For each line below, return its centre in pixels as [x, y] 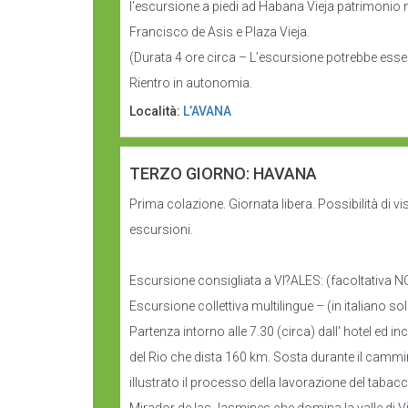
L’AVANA [207, 111]
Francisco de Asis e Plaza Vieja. [219, 32]
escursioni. [161, 229]
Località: [156, 111]
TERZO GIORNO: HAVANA [223, 173]
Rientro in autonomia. [191, 83]
